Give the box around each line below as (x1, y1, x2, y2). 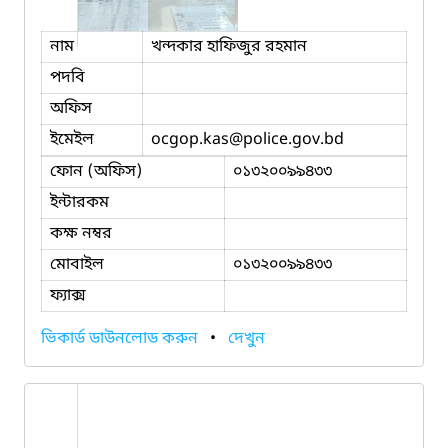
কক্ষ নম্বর (50, 222, 112, 245)
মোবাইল (50, 253, 104, 276)
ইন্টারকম (50, 191, 109, 214)
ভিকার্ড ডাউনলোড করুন (41, 327, 202, 350)
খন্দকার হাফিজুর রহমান (151, 35, 307, 58)
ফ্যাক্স (50, 284, 86, 307)
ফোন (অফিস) (50, 160, 143, 183)
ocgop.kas (151, 128, 229, 151)
